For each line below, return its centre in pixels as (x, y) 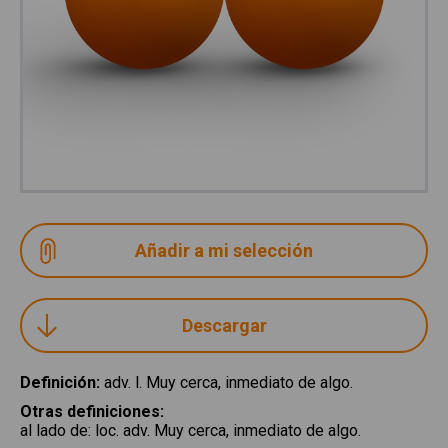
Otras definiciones (90, 411)
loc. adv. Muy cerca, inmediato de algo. (228, 430)
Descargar (224, 325)
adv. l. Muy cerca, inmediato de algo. (228, 382)
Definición (58, 382)
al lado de (54, 430)
